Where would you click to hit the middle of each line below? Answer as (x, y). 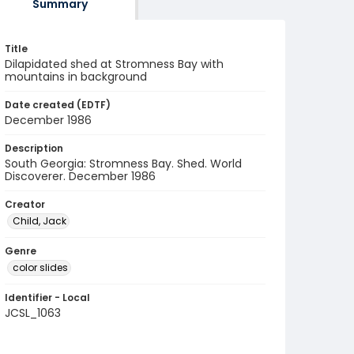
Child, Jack (40, 221)
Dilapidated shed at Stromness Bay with (114, 64)
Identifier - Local (47, 298)
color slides (40, 267)
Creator (25, 204)
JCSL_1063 (33, 313)
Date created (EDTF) (58, 105)
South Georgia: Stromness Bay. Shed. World (123, 164)
